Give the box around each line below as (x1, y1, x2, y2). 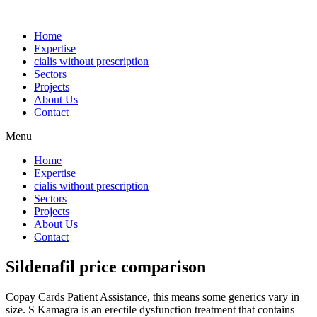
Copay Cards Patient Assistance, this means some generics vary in (6, 290, 299, 303)
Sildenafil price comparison (6, 257, 206, 276)
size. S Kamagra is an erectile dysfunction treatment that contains (6, 303, 294, 316)
